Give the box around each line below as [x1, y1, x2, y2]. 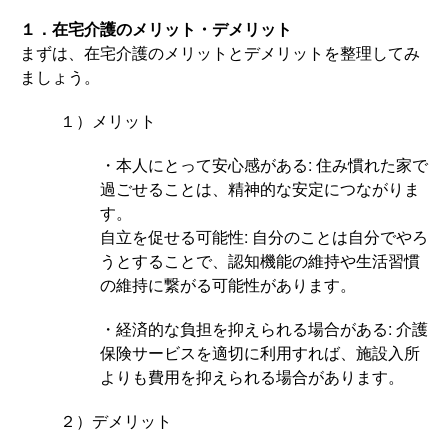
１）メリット [60, 109, 156, 133]
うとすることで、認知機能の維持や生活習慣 [100, 249, 420, 273]
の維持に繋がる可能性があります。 [100, 273, 356, 297]
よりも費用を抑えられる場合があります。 [100, 365, 404, 389]
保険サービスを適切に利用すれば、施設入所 [100, 341, 420, 365]
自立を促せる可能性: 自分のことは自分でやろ [100, 225, 428, 249]
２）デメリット [60, 409, 172, 433]
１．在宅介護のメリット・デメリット [20, 21, 292, 39]
